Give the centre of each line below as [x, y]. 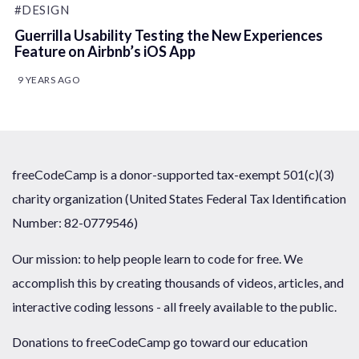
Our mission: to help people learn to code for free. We [157, 258]
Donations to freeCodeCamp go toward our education [160, 342]
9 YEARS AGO [49, 79]
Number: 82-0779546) [75, 223]
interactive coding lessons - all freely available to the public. [174, 306]
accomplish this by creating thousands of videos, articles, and [178, 282]
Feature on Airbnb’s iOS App [105, 51]
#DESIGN [42, 9]
